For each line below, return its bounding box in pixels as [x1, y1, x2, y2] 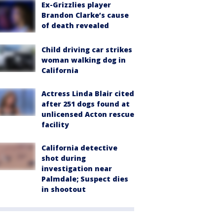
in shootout [41, 184, 86, 194]
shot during [41, 153, 86, 163]
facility [41, 119, 69, 129]
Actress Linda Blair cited [41, 88, 134, 98]
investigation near [41, 163, 112, 173]
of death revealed [41, 21, 109, 30]
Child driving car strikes [41, 44, 132, 54]
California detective [41, 143, 117, 152]
